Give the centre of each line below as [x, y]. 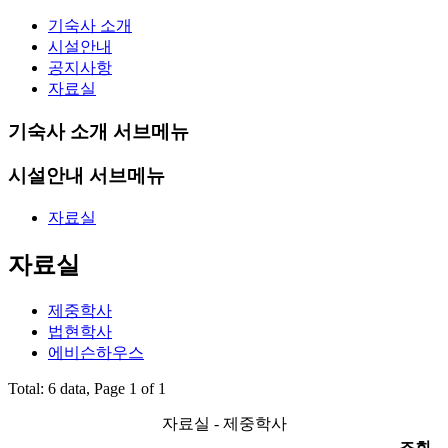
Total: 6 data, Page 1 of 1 [87, 388]
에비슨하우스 [96, 352]
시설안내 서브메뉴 [86, 176]
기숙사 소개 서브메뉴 [98, 131]
